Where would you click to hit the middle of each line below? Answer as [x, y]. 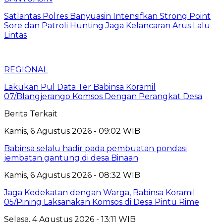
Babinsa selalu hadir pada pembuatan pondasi [95, 148]
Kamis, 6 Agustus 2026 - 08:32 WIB [72, 175]
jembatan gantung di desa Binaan [71, 158]
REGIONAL [26, 69]
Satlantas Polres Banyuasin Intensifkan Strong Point [107, 16]
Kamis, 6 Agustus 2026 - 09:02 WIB [72, 131]
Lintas [15, 35]
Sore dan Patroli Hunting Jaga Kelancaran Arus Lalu [107, 25]
